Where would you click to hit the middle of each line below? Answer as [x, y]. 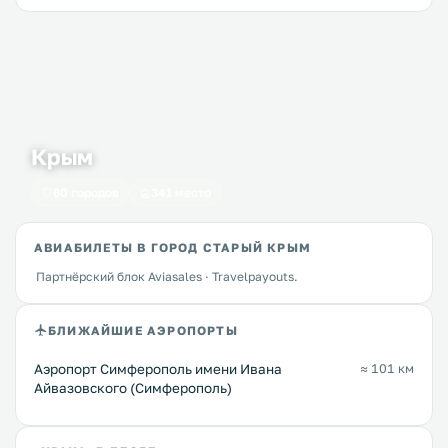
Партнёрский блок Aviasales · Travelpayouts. [167, 277]
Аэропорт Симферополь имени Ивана [158, 369]
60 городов [86, 193]
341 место [181, 193]
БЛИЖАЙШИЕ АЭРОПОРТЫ [143, 330]
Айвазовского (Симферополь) [133, 388]
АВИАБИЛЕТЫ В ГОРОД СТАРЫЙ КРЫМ [172, 248]
